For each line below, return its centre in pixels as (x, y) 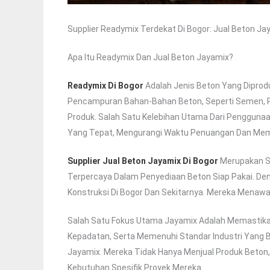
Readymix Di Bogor (105, 86)
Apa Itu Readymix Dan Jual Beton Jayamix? (150, 58)
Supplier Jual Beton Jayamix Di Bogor (143, 161)
